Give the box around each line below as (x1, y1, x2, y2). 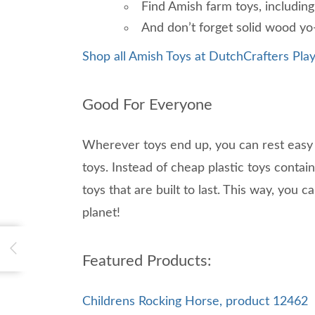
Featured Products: (82, 252, 212, 269)
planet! (82, 206, 120, 219)
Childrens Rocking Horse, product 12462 (82, 295, 308, 308)
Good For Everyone (82, 96, 212, 112)
